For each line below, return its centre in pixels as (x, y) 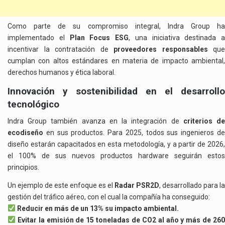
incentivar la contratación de (61, 49)
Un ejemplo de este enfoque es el (61, 185)
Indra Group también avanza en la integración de (95, 121)
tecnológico (33, 104)
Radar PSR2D (137, 185)
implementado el (39, 38)
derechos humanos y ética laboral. (62, 73)
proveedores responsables (161, 49)
